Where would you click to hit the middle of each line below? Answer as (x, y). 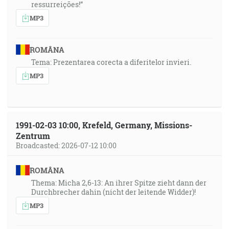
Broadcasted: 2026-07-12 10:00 (66, 145)
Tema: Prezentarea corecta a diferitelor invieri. (111, 62)
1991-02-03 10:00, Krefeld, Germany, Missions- (104, 125)
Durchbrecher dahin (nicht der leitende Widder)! (113, 192)
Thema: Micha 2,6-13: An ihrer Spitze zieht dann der (119, 183)
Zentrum (33, 136)
